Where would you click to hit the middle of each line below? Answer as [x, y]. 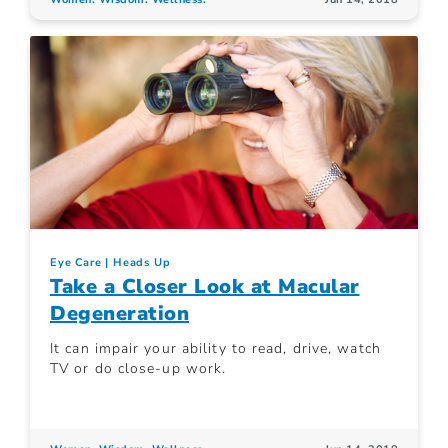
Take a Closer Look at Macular [205, 286]
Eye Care [76, 262]
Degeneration [119, 313]
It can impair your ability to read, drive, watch [215, 348]
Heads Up [142, 262]
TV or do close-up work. [138, 368]
